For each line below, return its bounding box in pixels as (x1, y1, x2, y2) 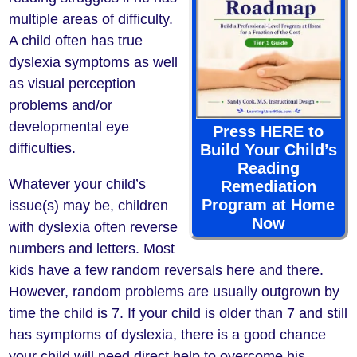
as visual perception (9, 75, 136, 92)
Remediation (220, 178, 316, 196)
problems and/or (9, 96, 113, 113)
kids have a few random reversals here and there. (9, 261, 324, 278)
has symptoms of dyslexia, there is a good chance (9, 326, 327, 343)
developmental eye (9, 118, 130, 135)
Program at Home (202, 196, 335, 214)
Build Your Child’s (199, 141, 337, 159)
